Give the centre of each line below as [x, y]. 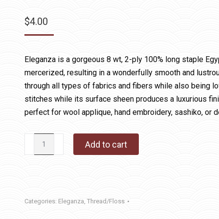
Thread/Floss [106, 201]
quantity [37, 179]
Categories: [41, 201]
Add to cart [106, 144]
